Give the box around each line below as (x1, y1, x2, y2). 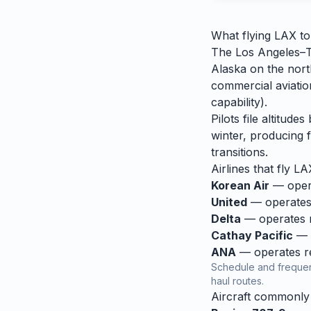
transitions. (211, 145, 268, 159)
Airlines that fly (211, 162, 294, 176)
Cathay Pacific (211, 228, 293, 242)
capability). (211, 95, 267, 109)
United (211, 195, 247, 209)
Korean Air (211, 178, 269, 192)
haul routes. (211, 275, 264, 287)
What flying (211, 28, 274, 42)
